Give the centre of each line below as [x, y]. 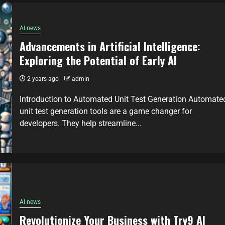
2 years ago [42, 79]
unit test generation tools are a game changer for [106, 111]
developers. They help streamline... [81, 123]
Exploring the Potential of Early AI [98, 60]
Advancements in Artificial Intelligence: [110, 46]
